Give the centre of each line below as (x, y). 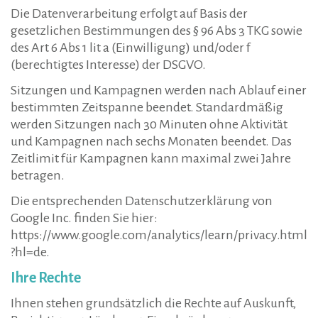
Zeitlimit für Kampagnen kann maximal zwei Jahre (151, 158)
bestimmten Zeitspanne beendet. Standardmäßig (147, 107)
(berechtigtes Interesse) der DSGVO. (108, 65)
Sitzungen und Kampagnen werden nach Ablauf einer (159, 90)
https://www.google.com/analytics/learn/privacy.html (159, 235)
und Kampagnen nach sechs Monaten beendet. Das (151, 141)
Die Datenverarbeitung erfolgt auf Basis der (129, 13)
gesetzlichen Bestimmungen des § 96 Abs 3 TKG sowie (157, 31)
